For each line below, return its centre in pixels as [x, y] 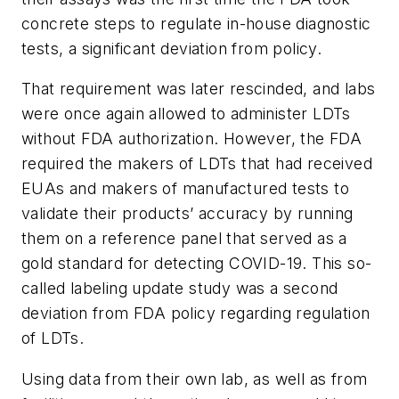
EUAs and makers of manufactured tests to [185, 189]
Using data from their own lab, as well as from [195, 379]
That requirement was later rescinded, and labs [199, 89]
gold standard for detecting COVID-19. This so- [197, 264]
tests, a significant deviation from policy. [172, 48]
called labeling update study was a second [180, 289]
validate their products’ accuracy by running [187, 214]
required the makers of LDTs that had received [197, 164]
